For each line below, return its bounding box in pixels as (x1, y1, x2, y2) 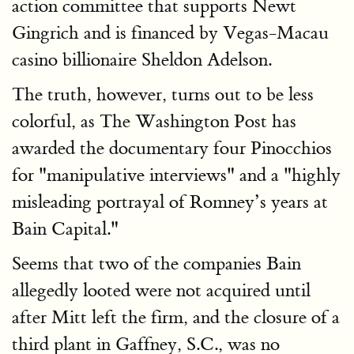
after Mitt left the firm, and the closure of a (12, 306, 340, 329)
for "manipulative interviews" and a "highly (12, 164, 341, 186)
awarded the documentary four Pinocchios (12, 137, 332, 160)
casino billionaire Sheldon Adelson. (12, 48, 272, 71)
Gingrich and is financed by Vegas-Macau (12, 21, 329, 44)
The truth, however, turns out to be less (12, 83, 314, 106)
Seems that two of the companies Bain (12, 252, 301, 275)
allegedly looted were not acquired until (12, 279, 311, 302)
